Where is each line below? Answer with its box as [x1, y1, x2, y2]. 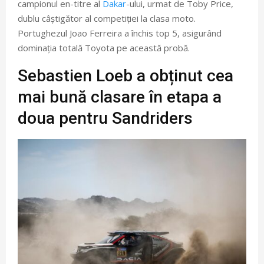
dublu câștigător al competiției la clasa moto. [18, 12, 196, 25]
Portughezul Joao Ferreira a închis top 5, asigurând [18, 27, 222, 39]
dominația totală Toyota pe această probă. [18, 42, 190, 54]
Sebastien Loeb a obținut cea [18, 66, 233, 86]
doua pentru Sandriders [18, 108, 193, 128]
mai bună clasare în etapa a [18, 87, 222, 107]
